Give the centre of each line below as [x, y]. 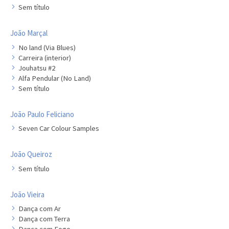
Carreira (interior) [45, 58]
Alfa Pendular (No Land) [55, 78]
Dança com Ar [40, 209]
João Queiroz [31, 154]
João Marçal [29, 33]
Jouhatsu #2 [37, 68]
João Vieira [27, 194]
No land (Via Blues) [47, 47]
